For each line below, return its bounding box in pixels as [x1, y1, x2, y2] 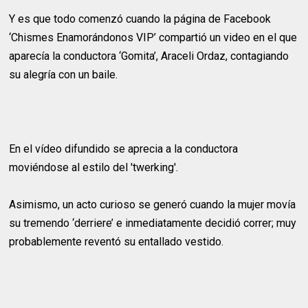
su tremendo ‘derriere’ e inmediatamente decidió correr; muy [9, 217, 297, 230]
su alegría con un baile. [9, 68, 118, 81]
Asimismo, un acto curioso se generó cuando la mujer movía [9, 198, 296, 211]
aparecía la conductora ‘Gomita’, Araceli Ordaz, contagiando [9, 49, 289, 63]
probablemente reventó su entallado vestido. [9, 235, 224, 248]
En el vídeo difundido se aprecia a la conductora [9, 142, 239, 155]
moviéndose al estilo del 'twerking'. [9, 161, 179, 174]
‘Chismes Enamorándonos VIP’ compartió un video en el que [9, 31, 298, 44]
